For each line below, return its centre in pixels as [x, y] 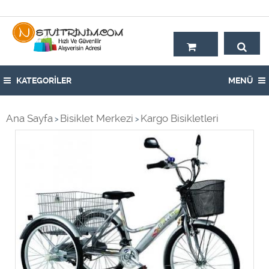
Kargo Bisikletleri [180, 118]
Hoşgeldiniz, [234, 8]
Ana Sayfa [29, 118]
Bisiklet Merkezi [97, 118]
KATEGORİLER [43, 80]
